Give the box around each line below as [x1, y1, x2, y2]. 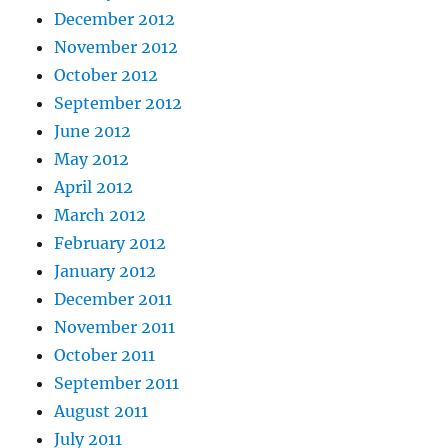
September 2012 [54, 93, 183, 114]
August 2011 [54, 401, 149, 422]
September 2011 [54, 373, 180, 394]
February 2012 [54, 233, 167, 254]
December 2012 [54, 9, 176, 30]
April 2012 [54, 177, 134, 198]
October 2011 [54, 345, 156, 366]
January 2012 [54, 261, 157, 282]
